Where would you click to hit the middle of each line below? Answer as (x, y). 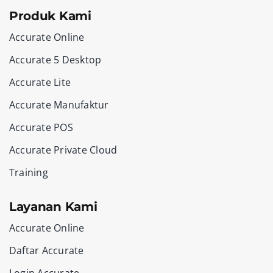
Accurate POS (41, 127)
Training (28, 172)
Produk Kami (50, 16)
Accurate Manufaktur (59, 105)
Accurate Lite (40, 82)
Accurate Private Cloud (63, 150)
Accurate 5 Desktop (55, 59)
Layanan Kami (53, 206)
